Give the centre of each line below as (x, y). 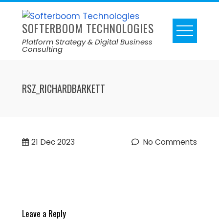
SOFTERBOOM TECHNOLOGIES (88, 28)
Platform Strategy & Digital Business (87, 42)
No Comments (169, 142)
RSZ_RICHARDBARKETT (63, 88)
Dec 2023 (57, 142)
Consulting (42, 49)
